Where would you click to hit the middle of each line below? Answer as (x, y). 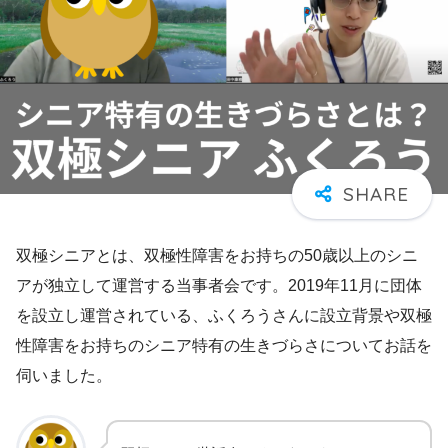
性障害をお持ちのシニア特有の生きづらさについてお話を (224, 345)
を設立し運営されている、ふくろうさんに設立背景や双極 (224, 315)
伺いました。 (64, 375)
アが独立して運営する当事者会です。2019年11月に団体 (219, 285)
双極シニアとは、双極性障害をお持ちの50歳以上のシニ (217, 255)
